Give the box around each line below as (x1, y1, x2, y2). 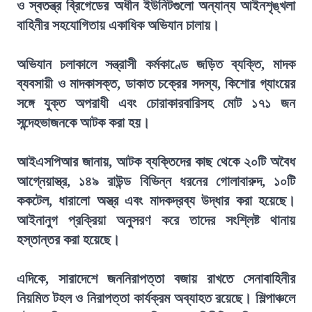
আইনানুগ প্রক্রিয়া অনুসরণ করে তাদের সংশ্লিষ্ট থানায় (17, 212, 295, 228)
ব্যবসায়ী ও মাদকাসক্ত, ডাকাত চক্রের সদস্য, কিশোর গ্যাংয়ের (17, 76, 295, 91)
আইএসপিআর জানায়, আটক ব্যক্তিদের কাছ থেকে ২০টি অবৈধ (17, 154, 295, 169)
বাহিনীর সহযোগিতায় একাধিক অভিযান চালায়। (17, 17, 219, 33)
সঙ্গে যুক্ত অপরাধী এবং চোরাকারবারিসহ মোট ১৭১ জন (17, 95, 295, 111)
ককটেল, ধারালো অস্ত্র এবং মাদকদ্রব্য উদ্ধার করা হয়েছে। (17, 193, 295, 208)
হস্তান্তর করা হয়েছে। (17, 232, 120, 247)
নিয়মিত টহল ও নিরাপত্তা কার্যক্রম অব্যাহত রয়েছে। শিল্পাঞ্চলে (17, 290, 295, 306)
